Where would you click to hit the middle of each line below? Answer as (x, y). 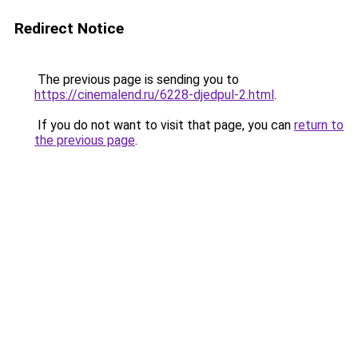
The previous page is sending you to (137, 80)
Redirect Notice (69, 28)
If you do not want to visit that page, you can (164, 125)
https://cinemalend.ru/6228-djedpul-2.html (154, 95)
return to (319, 125)
